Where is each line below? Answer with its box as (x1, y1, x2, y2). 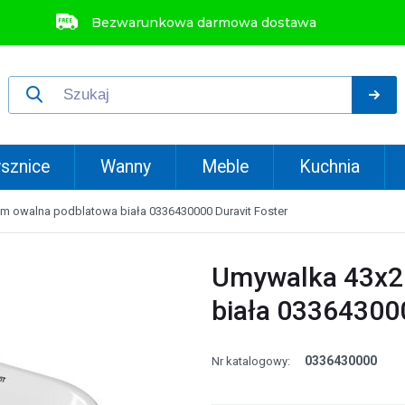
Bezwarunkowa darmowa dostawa (91, 14, 316, 31)
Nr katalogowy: (212, 354, 290, 368)
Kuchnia (299, 156, 361, 177)
